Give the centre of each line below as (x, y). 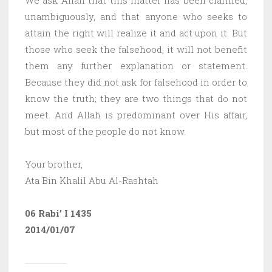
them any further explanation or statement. (136, 65)
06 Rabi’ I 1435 (58, 213)
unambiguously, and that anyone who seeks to (136, 16)
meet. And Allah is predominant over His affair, (136, 114)
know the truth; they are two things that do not (136, 98)
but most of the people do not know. (105, 131)
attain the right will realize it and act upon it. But (136, 32)
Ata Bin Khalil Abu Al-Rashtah (92, 180)
